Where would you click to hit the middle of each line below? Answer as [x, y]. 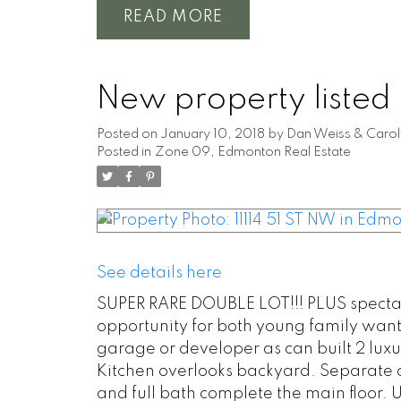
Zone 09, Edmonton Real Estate [252, 153]
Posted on [128, 135]
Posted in [124, 153]
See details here [159, 273]
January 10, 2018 [212, 135]
